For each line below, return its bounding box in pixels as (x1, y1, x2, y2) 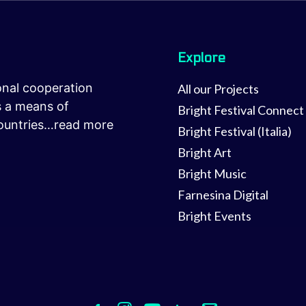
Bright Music (178, 166, 247, 181)
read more (54, 117, 113, 132)
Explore (178, 50, 225, 66)
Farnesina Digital (178, 187, 268, 202)
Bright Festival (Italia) (178, 124, 292, 139)
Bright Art (178, 145, 232, 160)
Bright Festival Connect (178, 102, 304, 117)
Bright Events (178, 208, 251, 223)
